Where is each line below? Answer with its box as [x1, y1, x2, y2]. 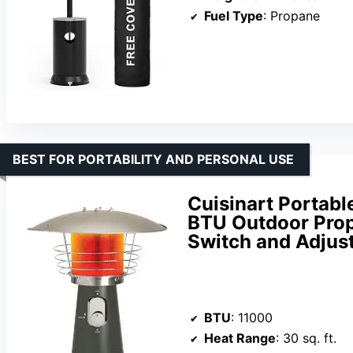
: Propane [263, 7, 320, 24]
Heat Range [204, 329, 276, 346]
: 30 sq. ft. [276, 329, 336, 346]
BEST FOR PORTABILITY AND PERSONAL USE [13, 150, 294, 167]
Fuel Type [204, 7, 263, 24]
